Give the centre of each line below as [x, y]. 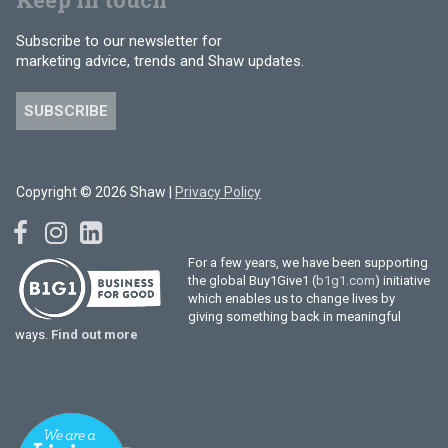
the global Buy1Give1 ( [251, 280]
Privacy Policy [218, 191]
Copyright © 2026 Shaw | [95, 191]
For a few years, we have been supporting [307, 262]
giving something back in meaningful [294, 316]
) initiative [402, 280]
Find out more [94, 334]
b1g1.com [345, 280]
